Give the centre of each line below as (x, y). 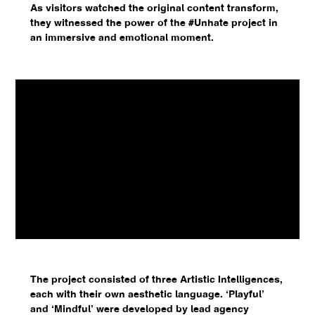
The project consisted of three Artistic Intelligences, (156, 280)
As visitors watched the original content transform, (154, 9)
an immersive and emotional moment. (122, 39)
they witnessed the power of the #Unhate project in (154, 24)
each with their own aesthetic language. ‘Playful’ (147, 295)
